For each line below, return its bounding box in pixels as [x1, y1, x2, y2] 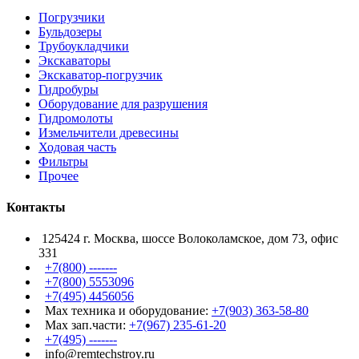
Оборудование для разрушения [38, 96, 208, 111]
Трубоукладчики [38, 38, 129, 53]
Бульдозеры [38, 24, 102, 38]
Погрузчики [38, 10, 105, 24]
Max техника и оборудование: [38, 304, 212, 318]
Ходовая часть [38, 139, 116, 154]
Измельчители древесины [38, 125, 179, 139]
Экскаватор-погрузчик [38, 67, 163, 82]
